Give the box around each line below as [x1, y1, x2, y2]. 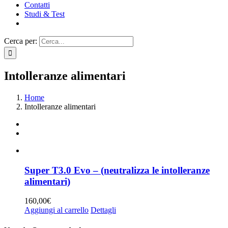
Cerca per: [4, 37, 37, 45]
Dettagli [91, 206, 116, 215]
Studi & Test [24, 10, 65, 18]
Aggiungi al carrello [24, 206, 89, 215]
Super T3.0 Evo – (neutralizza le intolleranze [24, 164, 210, 176]
